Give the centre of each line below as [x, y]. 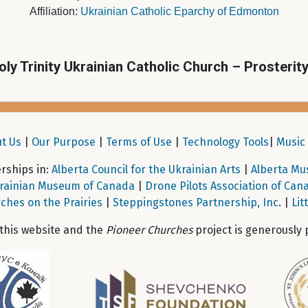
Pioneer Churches [149, 230]
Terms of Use [139, 142]
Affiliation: [55, 12]
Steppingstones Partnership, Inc [195, 203]
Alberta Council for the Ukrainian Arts [146, 170]
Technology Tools [225, 142]
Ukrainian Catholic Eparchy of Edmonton [179, 12]
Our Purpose [63, 142]
